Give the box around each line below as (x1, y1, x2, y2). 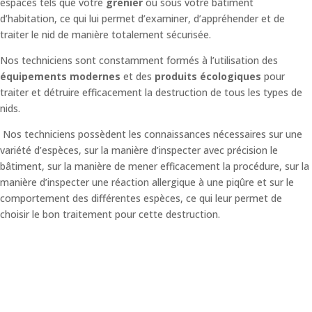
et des (120, 69, 155, 83)
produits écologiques (155, 69, 261, 83)
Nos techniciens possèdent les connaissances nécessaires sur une (3, 127, 302, 141)
